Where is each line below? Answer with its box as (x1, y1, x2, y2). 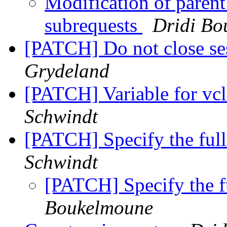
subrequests (45, 14, 142, 36)
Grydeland (24, 60, 109, 82)
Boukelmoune (45, 197, 153, 219)
